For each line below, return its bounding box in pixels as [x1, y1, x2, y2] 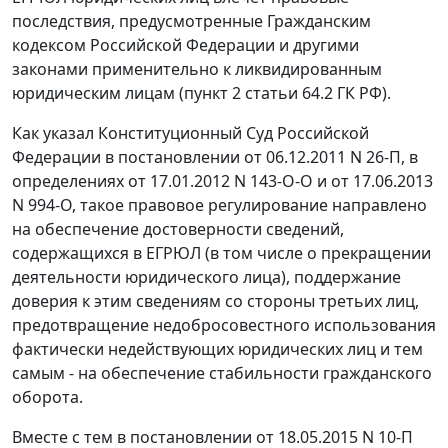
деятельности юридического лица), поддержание [12, 266, 401, 289]
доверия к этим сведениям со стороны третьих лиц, [12, 290, 419, 313]
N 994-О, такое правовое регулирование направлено [12, 194, 427, 217]
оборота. [12, 386, 83, 409]
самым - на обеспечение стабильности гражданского [12, 362, 432, 385]
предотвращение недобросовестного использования [12, 314, 436, 337]
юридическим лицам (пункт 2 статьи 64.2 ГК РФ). [12, 82, 391, 105]
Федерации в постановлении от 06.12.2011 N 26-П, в [12, 146, 418, 169]
